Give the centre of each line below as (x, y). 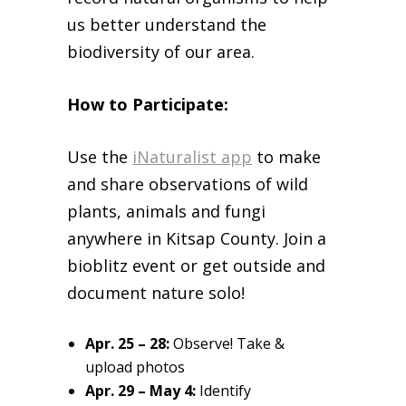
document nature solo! (156, 293)
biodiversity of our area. (161, 52)
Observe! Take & (229, 344)
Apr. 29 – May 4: (140, 391)
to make (286, 157)
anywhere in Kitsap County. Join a (197, 239)
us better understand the (167, 25)
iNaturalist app (192, 157)
